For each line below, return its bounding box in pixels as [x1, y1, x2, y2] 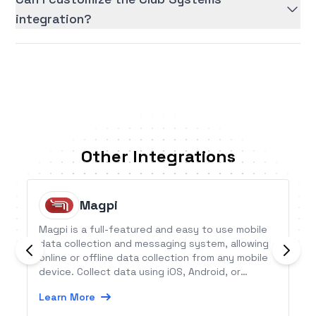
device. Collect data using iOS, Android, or [39, 265, 241, 279]
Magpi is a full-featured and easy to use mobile [39, 223, 268, 236]
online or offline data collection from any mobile [39, 251, 269, 265]
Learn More [39, 291, 96, 304]
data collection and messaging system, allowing [39, 237, 269, 250]
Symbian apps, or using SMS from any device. [39, 279, 257, 293]
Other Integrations [80, 145, 236, 168]
